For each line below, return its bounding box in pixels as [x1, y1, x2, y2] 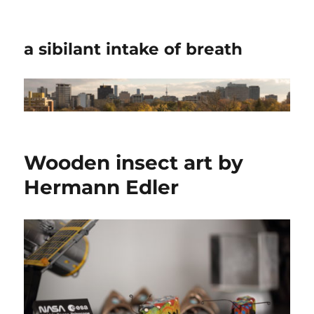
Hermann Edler [24, 175, 179, 200]
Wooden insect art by [24, 151, 244, 175]
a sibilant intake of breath [24, 39, 243, 59]
